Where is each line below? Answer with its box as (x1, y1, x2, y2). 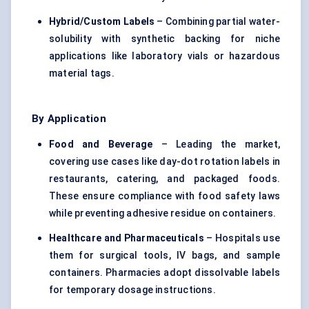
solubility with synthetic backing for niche (49, 33, 280, 45)
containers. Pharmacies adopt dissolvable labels (49, 267, 280, 279)
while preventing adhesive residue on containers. (49, 208, 277, 219)
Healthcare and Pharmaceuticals (49, 232, 204, 244)
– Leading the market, (152, 139, 280, 150)
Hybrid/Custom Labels (49, 16, 155, 28)
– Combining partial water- (154, 16, 280, 28)
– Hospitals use (203, 232, 280, 244)
